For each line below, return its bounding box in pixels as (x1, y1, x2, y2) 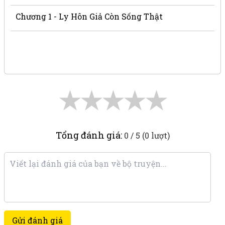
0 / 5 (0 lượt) (124, 130, 170, 141)
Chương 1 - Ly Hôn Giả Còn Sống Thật (16, 11, 163, 22)
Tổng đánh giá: (55, 129, 124, 142)
